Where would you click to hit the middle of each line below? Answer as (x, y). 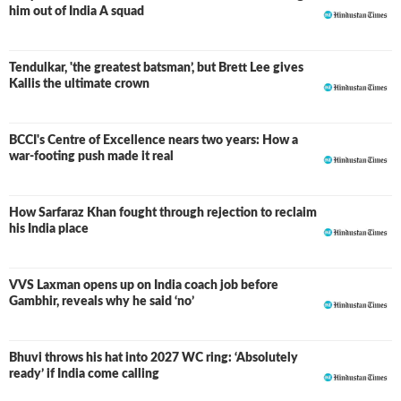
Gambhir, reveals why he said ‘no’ (102, 302)
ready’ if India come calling (84, 374)
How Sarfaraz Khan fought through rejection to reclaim (163, 213)
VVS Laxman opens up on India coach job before (144, 286)
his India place (49, 229)
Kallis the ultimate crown (79, 84)
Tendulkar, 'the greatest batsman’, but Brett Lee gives (156, 68)
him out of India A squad (77, 12)
